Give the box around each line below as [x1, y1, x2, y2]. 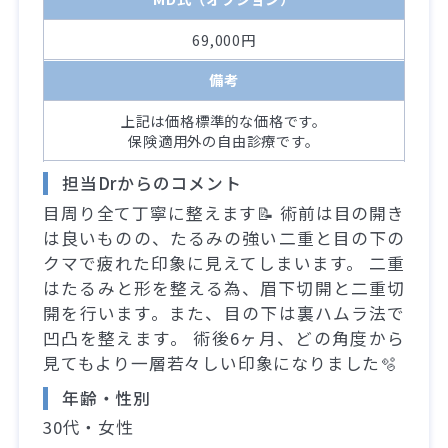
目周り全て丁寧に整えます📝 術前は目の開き [43, 200, 405, 225]
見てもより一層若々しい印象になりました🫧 [43, 350, 398, 375]
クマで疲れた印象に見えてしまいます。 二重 [43, 250, 405, 275]
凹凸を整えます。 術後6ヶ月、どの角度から [43, 325, 405, 350]
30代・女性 [43, 414, 134, 439]
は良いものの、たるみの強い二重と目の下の [43, 225, 405, 250]
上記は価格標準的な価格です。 [120, 109, 328, 131]
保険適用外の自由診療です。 [128, 129, 320, 151]
